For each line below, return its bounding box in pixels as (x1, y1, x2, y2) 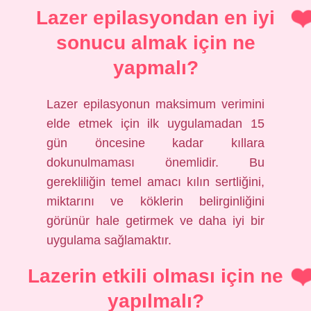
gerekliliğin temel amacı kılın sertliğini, (47, 175, 264, 189)
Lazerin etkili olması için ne (28, 265, 283, 287)
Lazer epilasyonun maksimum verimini (47, 97, 264, 111)
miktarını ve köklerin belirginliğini (47, 194, 264, 208)
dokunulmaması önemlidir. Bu (47, 155, 264, 169)
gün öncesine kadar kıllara (47, 136, 264, 150)
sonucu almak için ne (56, 32, 255, 53)
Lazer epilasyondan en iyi (36, 7, 275, 28)
